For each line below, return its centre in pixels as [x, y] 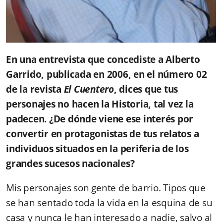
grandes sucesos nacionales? [70, 163]
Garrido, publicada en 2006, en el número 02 [107, 74]
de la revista [35, 89]
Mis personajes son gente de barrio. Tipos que [106, 188]
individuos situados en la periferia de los [97, 148]
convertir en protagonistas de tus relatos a [103, 134]
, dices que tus [146, 89]
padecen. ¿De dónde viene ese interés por [100, 119]
